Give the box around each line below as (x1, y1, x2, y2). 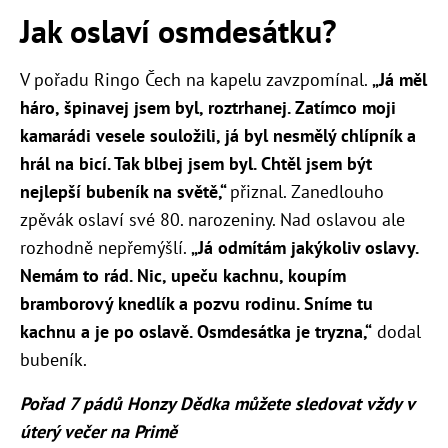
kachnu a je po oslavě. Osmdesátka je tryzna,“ (20, 319, 372, 343)
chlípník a (341, 123, 416, 147)
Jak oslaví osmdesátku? (20, 9, 337, 52)
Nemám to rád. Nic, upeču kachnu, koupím (20, 263, 346, 287)
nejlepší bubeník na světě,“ (20, 179, 230, 203)
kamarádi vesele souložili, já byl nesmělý (20, 123, 341, 147)
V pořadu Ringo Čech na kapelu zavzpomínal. (20, 67, 372, 91)
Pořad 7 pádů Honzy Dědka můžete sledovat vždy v (20, 391, 414, 415)
